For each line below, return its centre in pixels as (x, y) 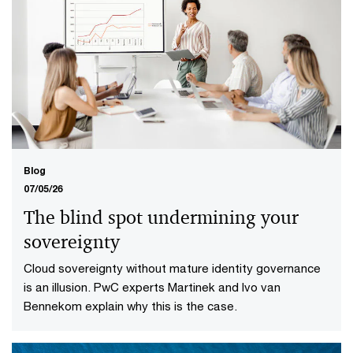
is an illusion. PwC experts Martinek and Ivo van (152, 287)
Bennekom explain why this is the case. (130, 306)
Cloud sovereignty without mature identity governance (172, 268)
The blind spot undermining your (161, 218)
